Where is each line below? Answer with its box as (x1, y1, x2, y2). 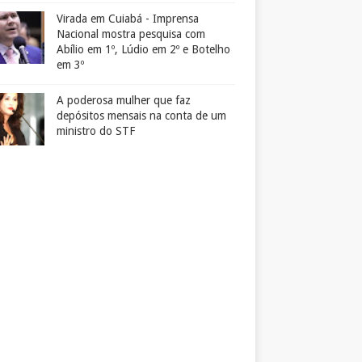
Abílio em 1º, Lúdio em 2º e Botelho (57, 43, 230, 57)
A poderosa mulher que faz (57, 94, 191, 107)
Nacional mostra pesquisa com (57, 27, 205, 41)
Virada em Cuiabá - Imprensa (57, 12, 199, 26)
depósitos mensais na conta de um (57, 109, 226, 123)
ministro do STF (57, 124, 135, 138)
